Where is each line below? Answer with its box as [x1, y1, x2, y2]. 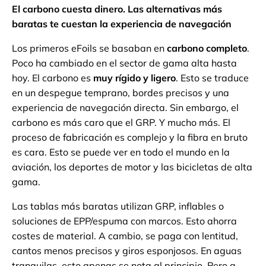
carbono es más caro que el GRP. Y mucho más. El [12, 116, 230, 129]
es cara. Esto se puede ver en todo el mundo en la [12, 146, 230, 159]
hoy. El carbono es [12, 72, 93, 84]
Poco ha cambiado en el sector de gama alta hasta [12, 57, 237, 69]
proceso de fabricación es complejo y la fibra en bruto [12, 131, 248, 144]
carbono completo [167, 42, 247, 55]
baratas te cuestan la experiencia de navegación [12, 18, 232, 30]
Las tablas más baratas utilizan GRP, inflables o [12, 200, 224, 213]
